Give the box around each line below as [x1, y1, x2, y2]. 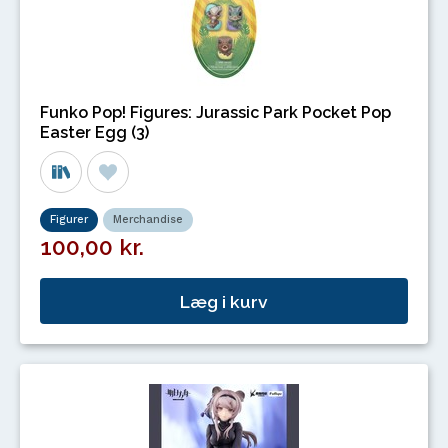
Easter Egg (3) [40, 123, 149, 143]
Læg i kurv [180, 290, 268, 312]
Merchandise [113, 213, 183, 227]
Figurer [50, 213, 88, 227]
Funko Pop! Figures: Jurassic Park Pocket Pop [40, 103, 391, 123]
